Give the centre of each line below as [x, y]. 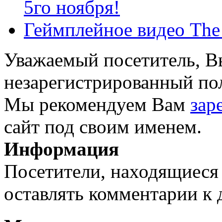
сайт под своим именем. [103, 127]
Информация [61, 149]
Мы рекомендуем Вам [97, 105]
